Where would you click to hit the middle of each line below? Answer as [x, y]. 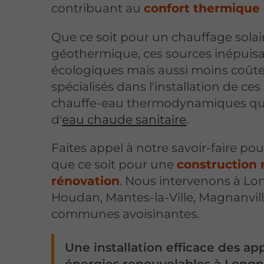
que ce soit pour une [114, 164]
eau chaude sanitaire [124, 119]
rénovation [86, 180]
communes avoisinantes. [126, 213]
